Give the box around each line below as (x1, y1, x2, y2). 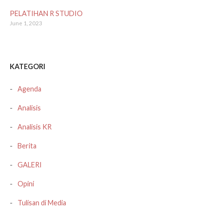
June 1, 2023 (10, 20, 42, 27)
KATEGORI (10, 62, 45, 71)
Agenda (18, 84, 41, 93)
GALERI (18, 160, 42, 169)
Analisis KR (18, 122, 52, 131)
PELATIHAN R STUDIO (10, 9, 83, 18)
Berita (18, 141, 36, 150)
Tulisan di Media (18, 198, 66, 207)
